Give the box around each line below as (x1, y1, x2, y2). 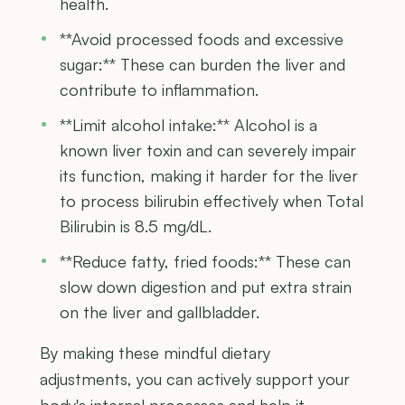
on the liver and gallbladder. (60, 302, 259, 323)
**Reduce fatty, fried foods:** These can (60, 251, 351, 272)
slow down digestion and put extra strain (60, 277, 352, 297)
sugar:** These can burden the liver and (60, 54, 345, 75)
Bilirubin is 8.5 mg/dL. (60, 216, 212, 237)
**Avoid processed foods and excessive (60, 29, 344, 50)
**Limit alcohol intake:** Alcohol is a (60, 115, 317, 136)
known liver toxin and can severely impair (60, 140, 356, 161)
